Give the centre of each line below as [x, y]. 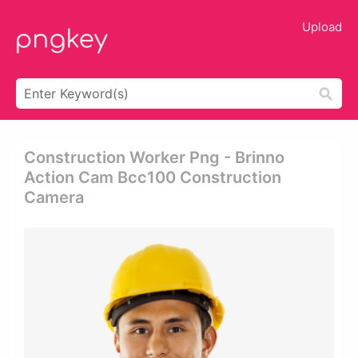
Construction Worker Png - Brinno [154, 157]
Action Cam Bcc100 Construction [153, 177]
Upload [322, 27]
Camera [54, 197]
